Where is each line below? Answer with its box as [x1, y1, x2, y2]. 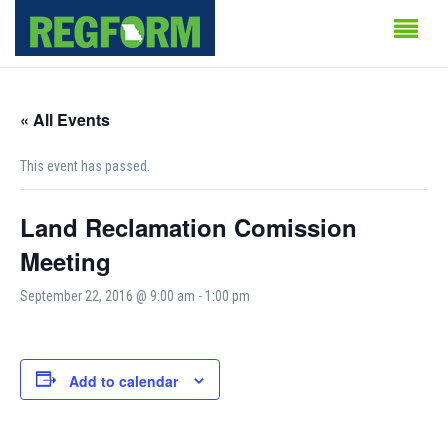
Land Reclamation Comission [20, 209, 357, 244]
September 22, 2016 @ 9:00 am [20, 287, 195, 304]
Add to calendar [69, 370, 178, 391]
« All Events [20, 107, 110, 131]
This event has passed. [20, 157, 150, 174]
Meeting [20, 243, 111, 278]
